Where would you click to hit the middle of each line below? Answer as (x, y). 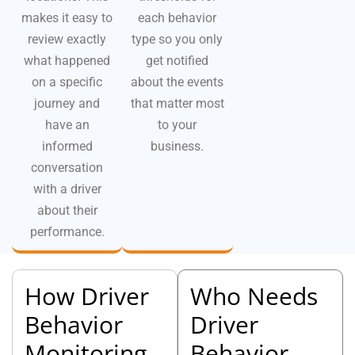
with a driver (67, 189)
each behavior (177, 17)
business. (177, 146)
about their (67, 210)
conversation (67, 167)
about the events (177, 82)
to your (177, 124)
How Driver (87, 296)
